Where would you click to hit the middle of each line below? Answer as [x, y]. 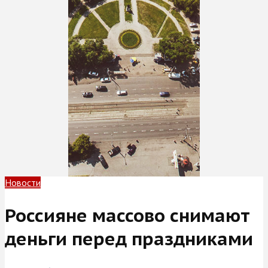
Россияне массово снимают [127, 215]
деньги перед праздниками [129, 238]
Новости [23, 182]
